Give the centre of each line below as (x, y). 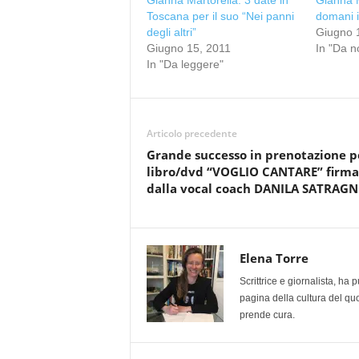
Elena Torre (274, 258)
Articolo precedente (192, 133)
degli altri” (171, 32)
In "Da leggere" (185, 64)
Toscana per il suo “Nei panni (220, 16)
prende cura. (267, 315)
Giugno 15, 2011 (188, 48)
